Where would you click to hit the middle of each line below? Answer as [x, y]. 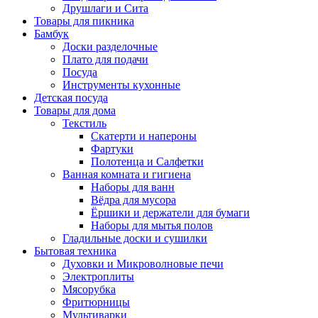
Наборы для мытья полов [152, 225]
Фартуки [112, 148]
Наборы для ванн [133, 187]
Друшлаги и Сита [105, 8]
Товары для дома [75, 110]
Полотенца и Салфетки [147, 161]
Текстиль [84, 123]
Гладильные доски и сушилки [135, 238]
